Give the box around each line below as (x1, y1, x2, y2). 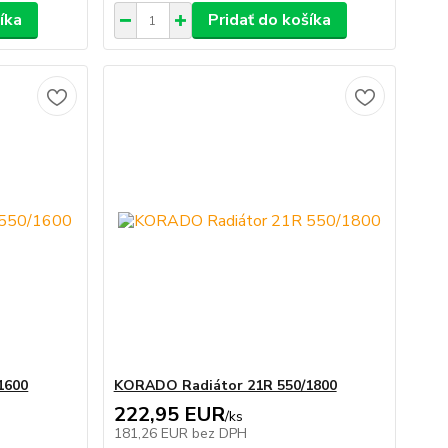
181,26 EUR (113, 424, 192, 443)
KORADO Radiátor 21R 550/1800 (113, 376, 337, 395)
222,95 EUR (113, 401, 225, 428)
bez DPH (191, 424, 247, 443)
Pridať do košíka (207, 9, 331, 31)
